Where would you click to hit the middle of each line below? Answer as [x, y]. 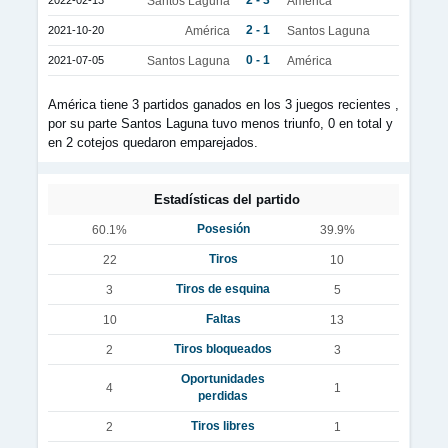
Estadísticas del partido [226, 199]
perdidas [223, 396]
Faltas [223, 319]
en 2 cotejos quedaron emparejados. [153, 142]
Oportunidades [223, 379]
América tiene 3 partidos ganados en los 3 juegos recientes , [223, 104]
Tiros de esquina [223, 289]
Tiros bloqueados [223, 349]
